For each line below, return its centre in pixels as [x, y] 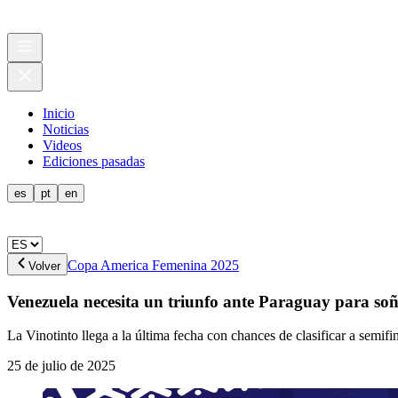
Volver [44, 266]
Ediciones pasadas [94, 161]
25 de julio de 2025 [61, 366]
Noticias [66, 129]
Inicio [59, 113]
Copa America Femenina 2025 [153, 265]
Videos [62, 145]
